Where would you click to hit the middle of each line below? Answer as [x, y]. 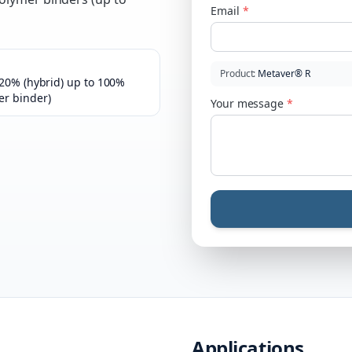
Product [237, 73]
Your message [247, 103]
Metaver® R [284, 73]
